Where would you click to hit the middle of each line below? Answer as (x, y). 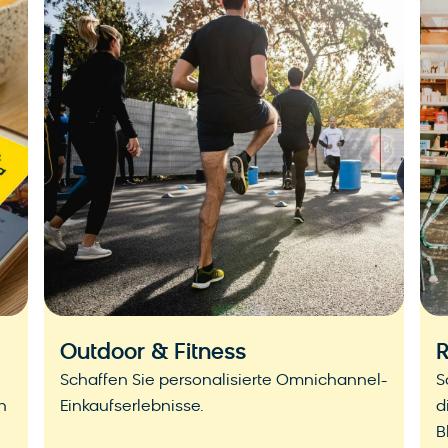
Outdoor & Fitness (153, 354)
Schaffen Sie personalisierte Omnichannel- (224, 381)
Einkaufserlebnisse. (132, 407)
